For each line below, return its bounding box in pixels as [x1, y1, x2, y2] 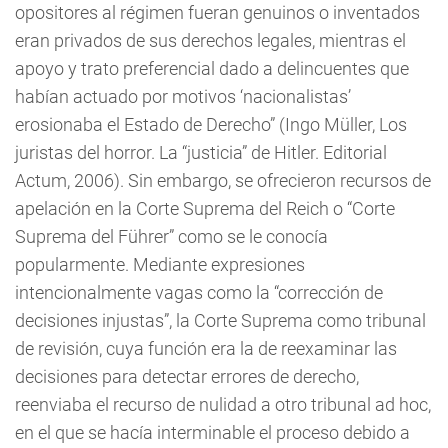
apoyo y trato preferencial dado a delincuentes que [15, 58, 409, 79]
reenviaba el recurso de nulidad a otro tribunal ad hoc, [15, 394, 431, 415]
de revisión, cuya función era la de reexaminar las [15, 338, 397, 359]
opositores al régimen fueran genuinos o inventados [15, 2, 420, 23]
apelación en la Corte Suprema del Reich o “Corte [15, 198, 395, 219]
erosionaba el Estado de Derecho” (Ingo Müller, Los [15, 114, 407, 135]
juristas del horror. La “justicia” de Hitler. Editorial [15, 142, 387, 163]
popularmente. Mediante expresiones [15, 254, 305, 275]
